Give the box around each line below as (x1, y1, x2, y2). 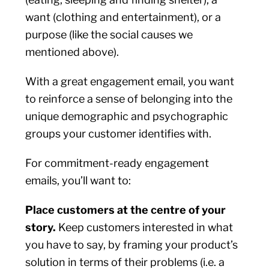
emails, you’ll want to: (25, 174, 131, 187)
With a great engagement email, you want (25, 75, 235, 88)
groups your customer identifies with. (25, 127, 214, 140)
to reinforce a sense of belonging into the (25, 92, 233, 105)
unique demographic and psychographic (25, 110, 229, 122)
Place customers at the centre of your (25, 204, 226, 216)
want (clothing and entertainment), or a (25, 11, 222, 23)
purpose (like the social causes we (25, 28, 193, 41)
